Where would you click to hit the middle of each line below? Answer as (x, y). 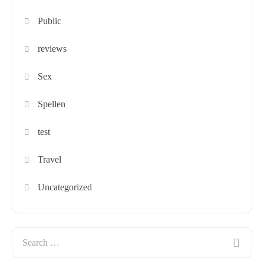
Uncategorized (65, 187)
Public (50, 21)
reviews (52, 48)
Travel (50, 159)
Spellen (52, 104)
